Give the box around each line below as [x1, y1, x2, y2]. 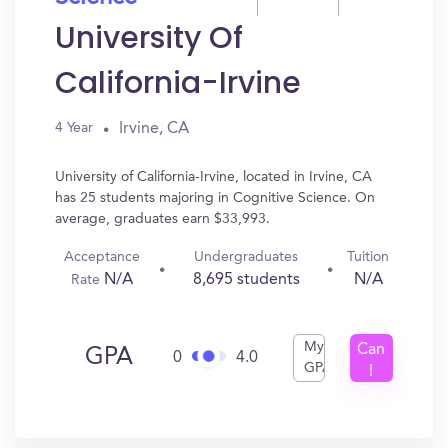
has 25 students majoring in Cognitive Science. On [55, 191, 375, 205]
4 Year [55, 121, 93, 135]
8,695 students [192, 272, 300, 288]
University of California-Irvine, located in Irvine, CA [55, 170, 372, 184]
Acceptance [64, 250, 140, 264]
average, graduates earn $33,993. [55, 212, 270, 226]
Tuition [347, 250, 390, 264]
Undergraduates [194, 250, 299, 264]
